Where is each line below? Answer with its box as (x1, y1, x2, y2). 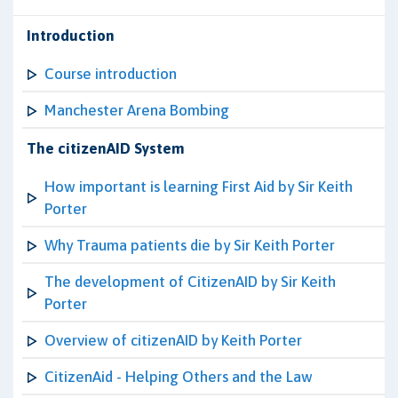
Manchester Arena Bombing (44, 101, 229, 119)
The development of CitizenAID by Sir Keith (44, 273, 336, 291)
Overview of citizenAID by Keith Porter (44, 331, 302, 349)
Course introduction (44, 65, 177, 83)
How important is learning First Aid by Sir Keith (44, 178, 353, 195)
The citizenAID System (27, 139, 185, 157)
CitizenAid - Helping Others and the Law (44, 368, 313, 386)
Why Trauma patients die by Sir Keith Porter (44, 236, 335, 254)
